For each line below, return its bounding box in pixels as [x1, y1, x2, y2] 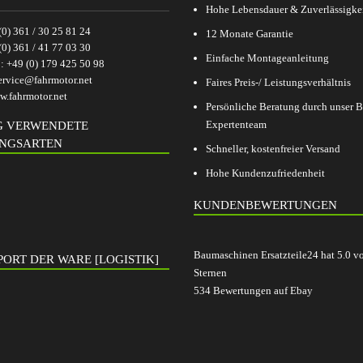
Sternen [194, 266, 227, 279]
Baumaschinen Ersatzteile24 [194, 248, 318, 261]
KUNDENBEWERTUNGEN [194, 199, 337, 211]
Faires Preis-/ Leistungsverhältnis [206, 76, 351, 88]
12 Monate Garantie [206, 28, 293, 40]
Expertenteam [206, 118, 267, 130]
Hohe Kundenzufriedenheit [206, 167, 325, 179]
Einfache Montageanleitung [206, 52, 329, 64]
